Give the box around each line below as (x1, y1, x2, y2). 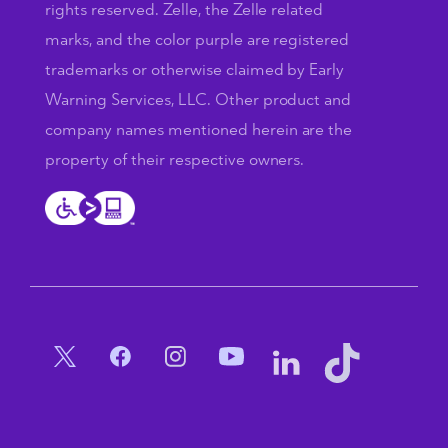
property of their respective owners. (45, 151, 305, 168)
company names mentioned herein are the (45, 121, 353, 138)
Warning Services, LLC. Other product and (45, 91, 352, 108)
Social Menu (44, 343, 181, 369)
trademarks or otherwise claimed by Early (45, 61, 345, 78)
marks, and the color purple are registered (45, 31, 350, 48)
